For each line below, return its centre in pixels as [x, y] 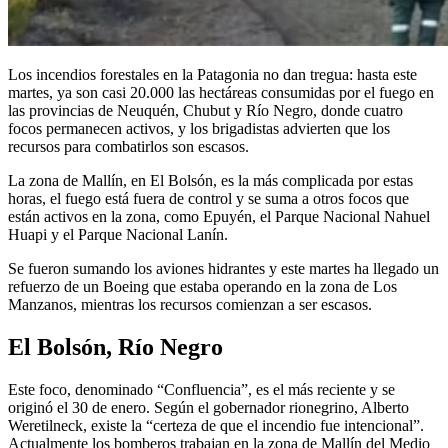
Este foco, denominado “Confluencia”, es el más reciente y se [201, 390]
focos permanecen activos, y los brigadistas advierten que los [199, 129]
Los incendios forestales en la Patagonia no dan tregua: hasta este [212, 75]
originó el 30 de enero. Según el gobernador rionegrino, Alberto [208, 408]
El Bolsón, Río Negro [115, 347]
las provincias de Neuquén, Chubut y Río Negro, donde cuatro [205, 111]
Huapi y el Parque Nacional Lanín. [118, 235]
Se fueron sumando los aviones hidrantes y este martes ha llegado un [223, 269]
